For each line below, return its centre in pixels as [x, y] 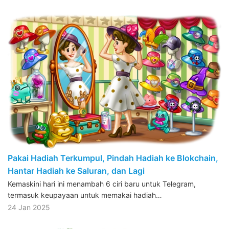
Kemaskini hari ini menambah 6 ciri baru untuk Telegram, [102, 184]
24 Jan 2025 [29, 207]
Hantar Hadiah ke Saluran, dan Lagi [76, 170]
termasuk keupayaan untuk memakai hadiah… [85, 195]
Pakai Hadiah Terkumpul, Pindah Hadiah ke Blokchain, [113, 158]
